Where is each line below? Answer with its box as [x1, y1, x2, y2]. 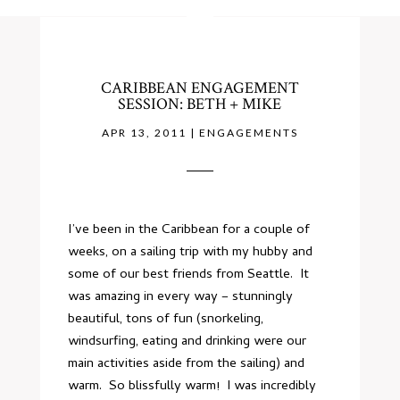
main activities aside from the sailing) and [68, 354, 305, 375]
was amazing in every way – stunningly [68, 287, 294, 308]
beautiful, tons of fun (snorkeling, [68, 309, 264, 330]
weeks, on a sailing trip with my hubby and [68, 242, 313, 263]
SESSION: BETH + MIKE [118, 94, 282, 114]
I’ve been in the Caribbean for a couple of [68, 220, 311, 241]
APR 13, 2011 [101, 126, 187, 139]
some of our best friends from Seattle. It [68, 264, 310, 286]
